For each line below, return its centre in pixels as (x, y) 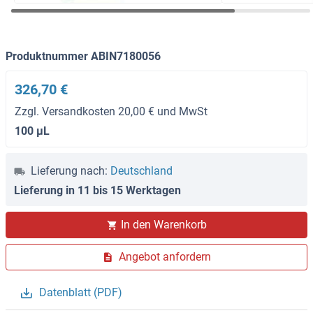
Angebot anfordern (165, 257)
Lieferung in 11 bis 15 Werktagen (97, 191)
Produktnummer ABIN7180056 (83, 57)
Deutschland (141, 171)
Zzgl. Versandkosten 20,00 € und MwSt (111, 112)
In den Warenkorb (163, 225)
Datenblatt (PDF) (81, 293)
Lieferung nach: (69, 171)
